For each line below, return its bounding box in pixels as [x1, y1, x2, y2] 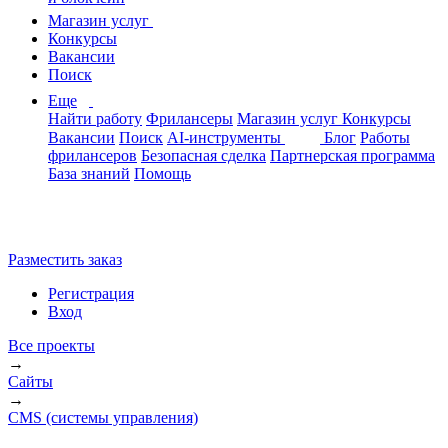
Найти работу [48, 110, 142, 127]
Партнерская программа [270, 147, 435, 164]
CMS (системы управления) [8, 409, 198, 426]
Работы [360, 129, 410, 146]
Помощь [134, 165, 191, 182]
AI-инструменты [167, 129, 285, 146]
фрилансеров [48, 147, 137, 164]
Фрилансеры [146, 110, 233, 127]
